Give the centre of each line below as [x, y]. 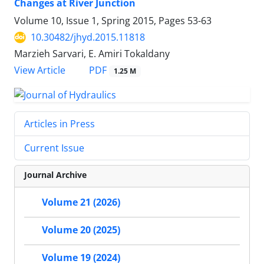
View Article [40, 70]
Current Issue [54, 148]
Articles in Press [60, 124]
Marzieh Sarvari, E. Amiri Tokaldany [92, 54]
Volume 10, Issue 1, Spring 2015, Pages [101, 21]
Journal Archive [55, 175]
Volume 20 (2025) [81, 230]
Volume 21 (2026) [81, 202]
